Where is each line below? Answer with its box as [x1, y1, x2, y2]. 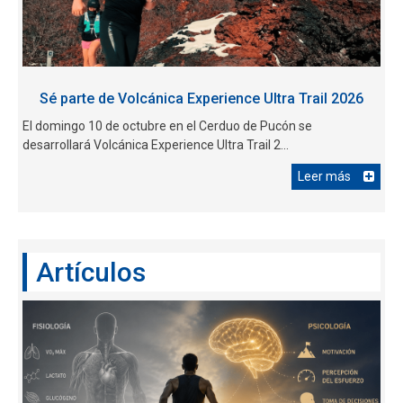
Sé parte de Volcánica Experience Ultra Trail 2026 [40, 89, 363, 107]
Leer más [298, 168, 351, 184]
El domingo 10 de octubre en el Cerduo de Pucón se [22, 118, 312, 133]
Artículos [36, 255, 146, 288]
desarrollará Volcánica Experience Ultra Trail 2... [22, 137, 289, 152]
